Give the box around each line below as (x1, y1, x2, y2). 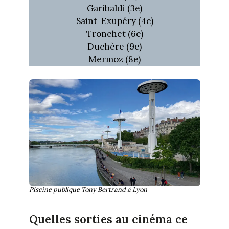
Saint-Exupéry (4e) (76, 15, 153, 27)
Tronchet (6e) (86, 28, 143, 40)
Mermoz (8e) (88, 54, 141, 65)
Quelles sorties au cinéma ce (29, 212, 188, 226)
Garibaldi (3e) (87, 3, 142, 14)
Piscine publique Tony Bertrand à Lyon (29, 185, 147, 194)
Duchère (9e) (87, 41, 142, 53)
